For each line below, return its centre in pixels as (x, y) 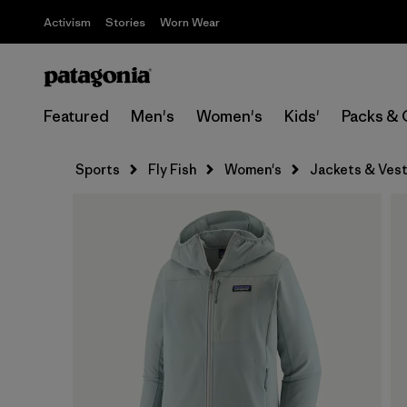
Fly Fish (172, 169)
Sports (98, 169)
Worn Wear (190, 22)
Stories (125, 22)
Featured (76, 116)
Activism (67, 22)
